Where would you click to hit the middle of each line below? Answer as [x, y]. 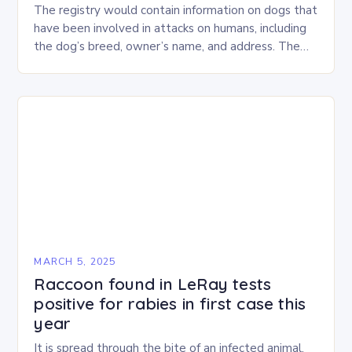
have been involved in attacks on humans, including [170, 28]
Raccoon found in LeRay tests [153, 284]
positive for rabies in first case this [170, 303]
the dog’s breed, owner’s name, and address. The [167, 46]
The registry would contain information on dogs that [176, 10]
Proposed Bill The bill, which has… [126, 64]
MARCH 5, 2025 [75, 261]
